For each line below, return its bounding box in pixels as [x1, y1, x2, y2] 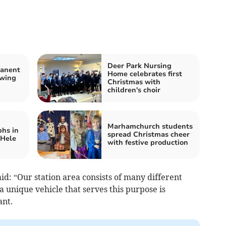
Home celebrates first [107, 69, 182, 79]
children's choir [107, 85, 160, 95]
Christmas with [107, 77, 160, 87]
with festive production [107, 137, 188, 147]
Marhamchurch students [107, 121, 193, 131]
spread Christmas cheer [107, 129, 190, 139]
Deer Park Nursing [107, 61, 172, 71]
